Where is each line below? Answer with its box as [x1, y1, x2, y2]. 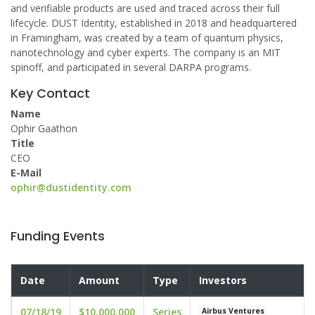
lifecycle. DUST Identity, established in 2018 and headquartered [11, 16, 297, 30]
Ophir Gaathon [11, 122, 77, 135]
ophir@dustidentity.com [11, 181, 131, 194]
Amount [79, 274, 120, 287]
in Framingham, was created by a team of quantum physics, [11, 31, 283, 44]
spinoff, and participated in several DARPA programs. [11, 60, 251, 74]
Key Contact [11, 84, 90, 102]
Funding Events [11, 227, 105, 245]
